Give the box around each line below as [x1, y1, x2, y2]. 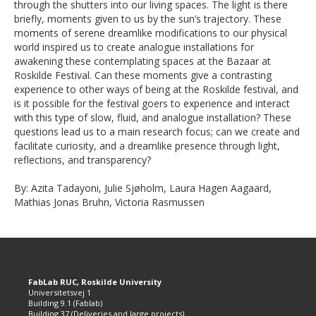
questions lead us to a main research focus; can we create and [14, 125, 300, 138]
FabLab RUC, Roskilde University [28, 276, 162, 287]
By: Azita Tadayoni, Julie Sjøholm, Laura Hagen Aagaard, [14, 181, 272, 195]
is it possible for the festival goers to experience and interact [14, 97, 290, 110]
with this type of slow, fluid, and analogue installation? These [14, 111, 291, 124]
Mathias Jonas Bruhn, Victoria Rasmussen [14, 195, 205, 209]
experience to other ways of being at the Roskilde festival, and [14, 83, 298, 96]
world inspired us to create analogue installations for [14, 40, 254, 54]
